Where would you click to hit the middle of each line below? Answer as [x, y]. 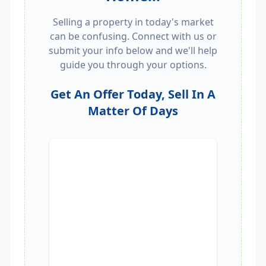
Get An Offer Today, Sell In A [133, 94]
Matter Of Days [133, 111]
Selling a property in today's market [133, 22]
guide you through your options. [133, 65]
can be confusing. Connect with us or [133, 36]
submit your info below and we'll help [133, 50]
